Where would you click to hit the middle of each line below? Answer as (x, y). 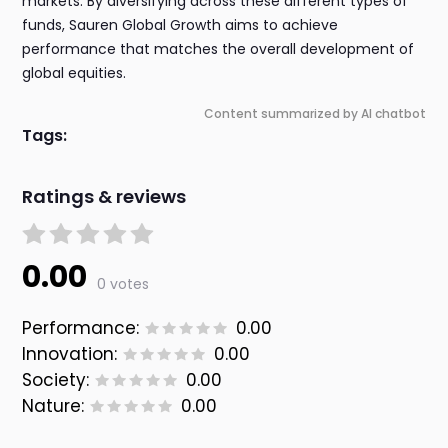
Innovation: (70, 354)
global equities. (74, 73)
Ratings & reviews (104, 197)
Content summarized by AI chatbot (314, 114)
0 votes (123, 284)
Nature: (53, 406)
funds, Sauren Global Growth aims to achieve (180, 25)
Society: (56, 380)
